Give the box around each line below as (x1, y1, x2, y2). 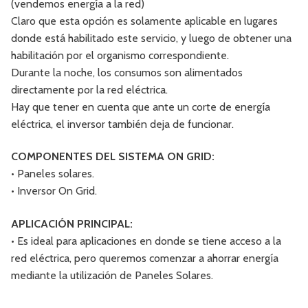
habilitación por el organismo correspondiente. (11, 48, 229, 62)
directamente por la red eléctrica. (11, 82, 168, 96)
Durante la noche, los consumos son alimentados (11, 65, 243, 79)
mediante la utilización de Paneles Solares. (11, 268, 213, 282)
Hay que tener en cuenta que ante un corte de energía (11, 100, 270, 113)
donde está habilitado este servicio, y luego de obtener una (11, 31, 291, 45)
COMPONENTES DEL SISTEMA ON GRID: (11, 150, 214, 164)
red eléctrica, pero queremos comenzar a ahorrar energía (11, 251, 278, 265)
